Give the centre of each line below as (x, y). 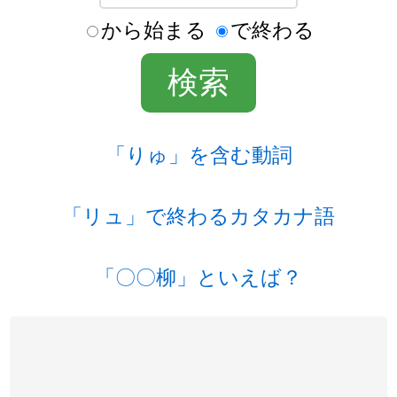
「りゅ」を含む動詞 (198, 153)
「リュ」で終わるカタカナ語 (198, 214)
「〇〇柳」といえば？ (198, 276)
